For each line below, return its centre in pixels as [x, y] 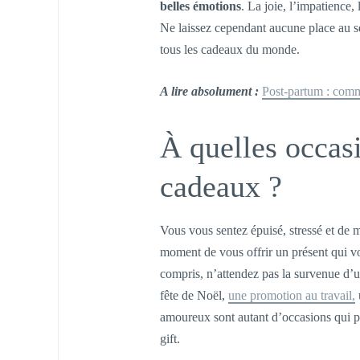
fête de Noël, [194, 295]
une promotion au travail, [291, 295]
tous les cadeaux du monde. [229, 49]
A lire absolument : [209, 92]
